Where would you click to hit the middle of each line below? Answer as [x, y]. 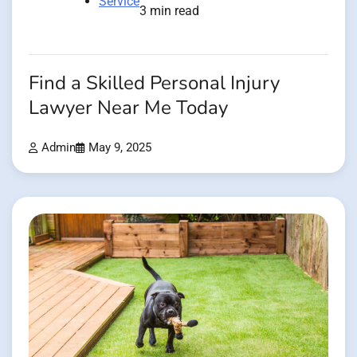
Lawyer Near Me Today [128, 108]
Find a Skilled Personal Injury [154, 83]
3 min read [169, 10]
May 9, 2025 [120, 147]
